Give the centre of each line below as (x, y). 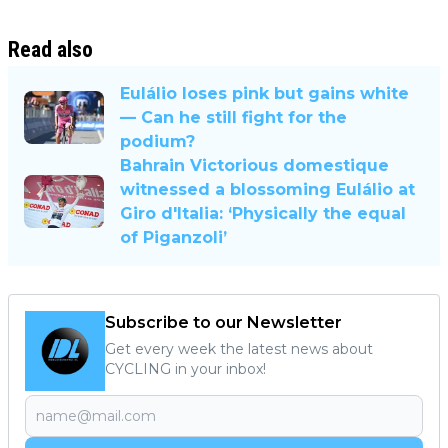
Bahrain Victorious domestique (254, 165)
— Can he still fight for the (233, 117)
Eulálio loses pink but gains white (264, 93)
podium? (157, 141)
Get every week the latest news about (239, 348)
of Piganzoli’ (173, 237)
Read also (50, 49)
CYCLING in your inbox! (185, 368)
